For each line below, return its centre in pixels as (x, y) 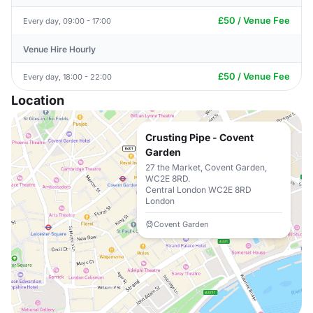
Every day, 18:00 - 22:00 (67, 77)
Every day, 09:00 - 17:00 (67, 21)
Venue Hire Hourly (59, 49)
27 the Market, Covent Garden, (206, 167)
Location (38, 100)
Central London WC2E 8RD (198, 190)
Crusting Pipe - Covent (199, 137)
